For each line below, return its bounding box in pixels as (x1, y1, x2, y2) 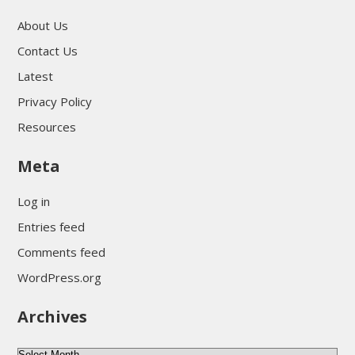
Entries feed (17, 218, 85, 235)
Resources (17, 118, 76, 135)
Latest (17, 67, 53, 84)
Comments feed (17, 243, 105, 260)
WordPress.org (17, 269, 101, 285)
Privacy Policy (17, 93, 92, 109)
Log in (17, 193, 50, 209)
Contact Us (17, 42, 78, 59)
